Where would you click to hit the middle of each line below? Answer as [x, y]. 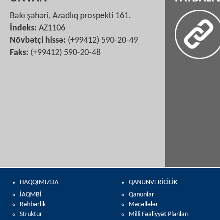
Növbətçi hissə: [38, 41]
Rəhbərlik [33, 205]
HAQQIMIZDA [39, 183]
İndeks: [23, 28]
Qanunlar [142, 195]
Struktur [31, 215]
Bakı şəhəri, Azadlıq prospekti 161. [70, 16]
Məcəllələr [144, 205]
